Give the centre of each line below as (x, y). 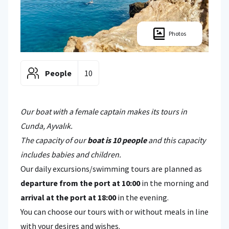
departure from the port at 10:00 (80, 183)
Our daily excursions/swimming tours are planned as (111, 168)
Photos (177, 33)
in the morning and (174, 183)
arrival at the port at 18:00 (68, 197)
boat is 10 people (117, 140)
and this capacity (176, 140)
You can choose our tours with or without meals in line (114, 211)
